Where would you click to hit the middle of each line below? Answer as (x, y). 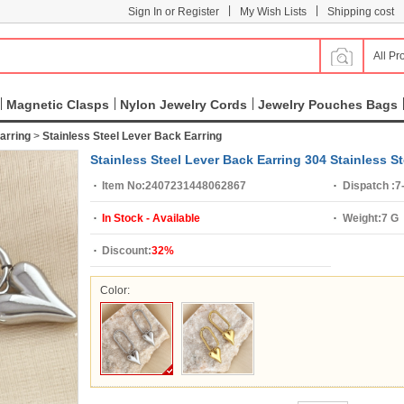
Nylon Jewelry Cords (184, 105)
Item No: (124, 186)
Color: (115, 290)
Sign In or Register (174, 12)
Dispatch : (368, 186)
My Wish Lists (273, 12)
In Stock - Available (151, 218)
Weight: (362, 218)
